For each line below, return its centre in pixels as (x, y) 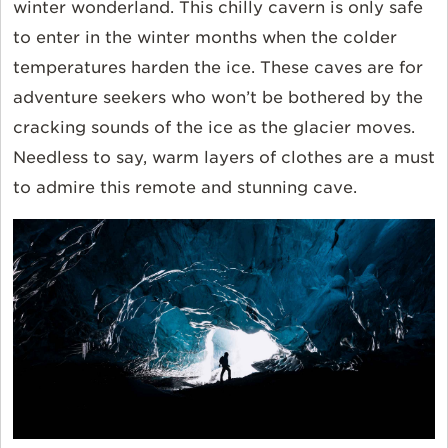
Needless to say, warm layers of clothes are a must (224, 158)
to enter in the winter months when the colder (205, 38)
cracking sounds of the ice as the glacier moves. (214, 128)
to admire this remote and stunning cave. (187, 188)
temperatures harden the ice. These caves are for (218, 68)
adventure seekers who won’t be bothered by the (218, 98)
